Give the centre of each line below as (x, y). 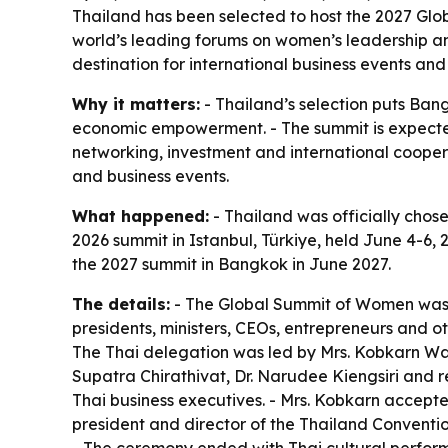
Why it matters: (136, 104)
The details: (121, 304)
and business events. (150, 176)
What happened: (140, 216)
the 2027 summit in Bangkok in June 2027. (231, 264)
